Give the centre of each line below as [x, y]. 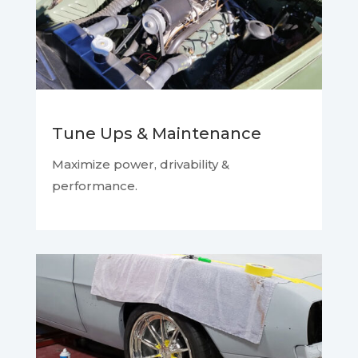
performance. [94, 186]
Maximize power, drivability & [140, 165]
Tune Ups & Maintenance [156, 134]
